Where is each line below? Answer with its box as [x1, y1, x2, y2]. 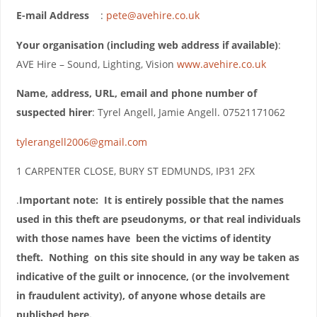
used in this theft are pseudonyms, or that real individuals [16, 212, 301, 226]
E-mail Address [16, 8, 89, 23]
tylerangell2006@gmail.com [16, 134, 147, 149]
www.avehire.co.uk [176, 57, 266, 71]
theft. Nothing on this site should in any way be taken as [16, 250, 299, 265]
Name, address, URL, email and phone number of [16, 86, 257, 100]
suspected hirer [16, 105, 92, 120]
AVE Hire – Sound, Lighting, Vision [16, 57, 177, 71]
